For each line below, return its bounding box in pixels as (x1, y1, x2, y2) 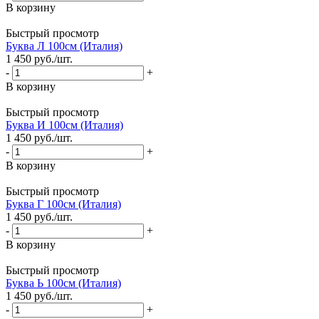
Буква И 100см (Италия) (6, 119, 123, 132)
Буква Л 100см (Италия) (6, 40, 122, 53)
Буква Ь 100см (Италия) (6, 277, 121, 290)
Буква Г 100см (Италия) (6, 198, 121, 211)
